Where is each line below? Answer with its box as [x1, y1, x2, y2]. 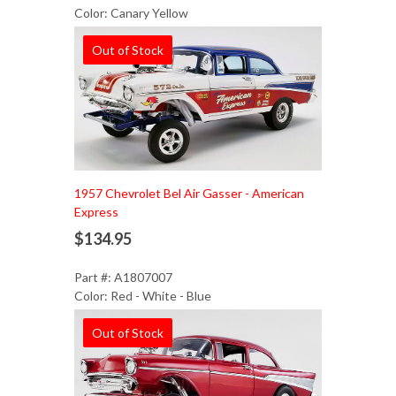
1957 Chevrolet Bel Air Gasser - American [74, 186, 304, 202]
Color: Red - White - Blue [74, 288, 211, 304]
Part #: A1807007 [74, 270, 172, 286]
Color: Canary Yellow [74, 5, 188, 21]
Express [74, 204, 118, 220]
